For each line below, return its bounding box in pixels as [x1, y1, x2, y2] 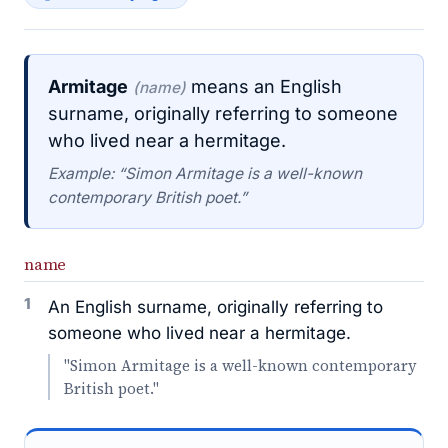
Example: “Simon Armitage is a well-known [48, 164, 362, 183]
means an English [186, 76, 342, 97]
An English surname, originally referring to [48, 297, 383, 317]
